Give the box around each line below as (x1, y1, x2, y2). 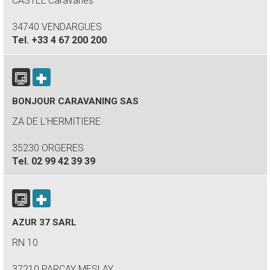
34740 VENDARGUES (12, 21, 102, 33)
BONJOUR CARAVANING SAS (12, 96, 139, 107)
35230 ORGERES (12, 142, 84, 154)
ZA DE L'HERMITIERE (12, 116, 101, 127)
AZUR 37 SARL (12, 217, 77, 228)
